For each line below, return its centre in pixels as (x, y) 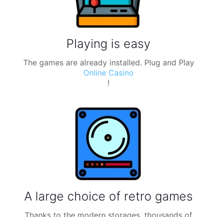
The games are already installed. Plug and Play (108, 62)
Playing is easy (108, 44)
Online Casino (108, 73)
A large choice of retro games (108, 196)
